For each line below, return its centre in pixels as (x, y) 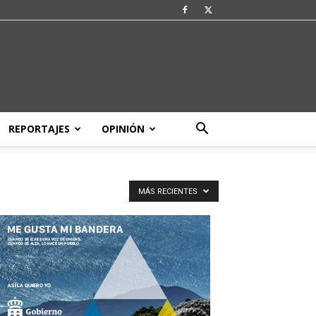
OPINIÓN (123, 129)
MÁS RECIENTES (169, 192)
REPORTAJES (39, 129)
